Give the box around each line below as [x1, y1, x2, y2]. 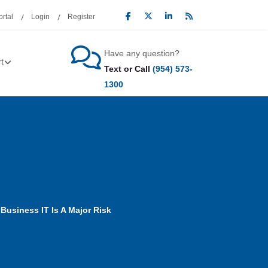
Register [68, 13, 95, 21]
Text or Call [103, 64, 153, 74]
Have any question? [103, 48, 179, 58]
